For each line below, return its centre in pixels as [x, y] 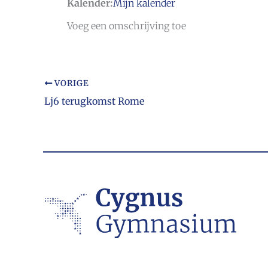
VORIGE [71, 83]
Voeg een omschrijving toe [127, 26]
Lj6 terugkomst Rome [94, 101]
